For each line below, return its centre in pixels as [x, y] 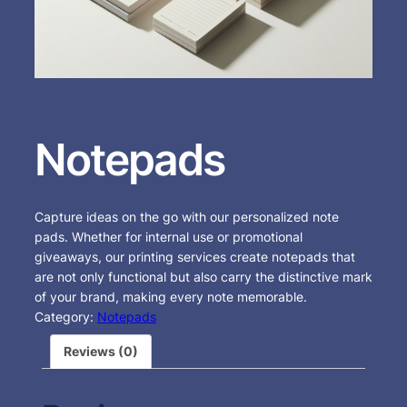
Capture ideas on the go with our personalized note [187, 216]
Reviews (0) [101, 351]
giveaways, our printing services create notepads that [195, 256]
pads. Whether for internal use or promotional [169, 236]
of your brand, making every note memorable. [171, 296]
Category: [66, 316]
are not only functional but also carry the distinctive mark [203, 276]
